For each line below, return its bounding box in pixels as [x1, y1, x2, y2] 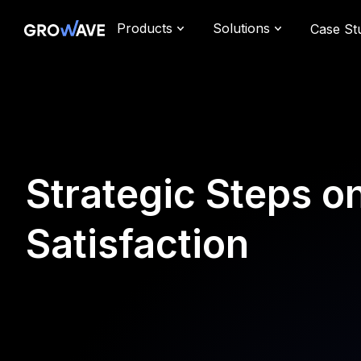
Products [117, 20, 172, 36]
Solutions [213, 20, 270, 36]
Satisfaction [26, 220, 249, 268]
